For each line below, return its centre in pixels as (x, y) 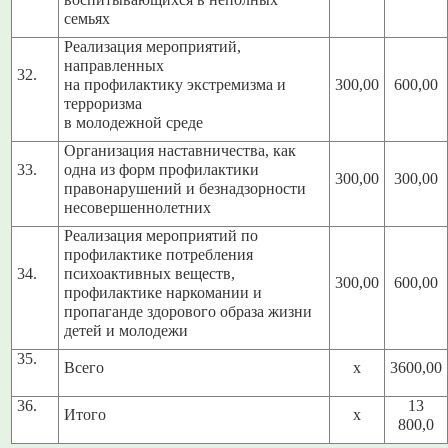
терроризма (103, 104)
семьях (87, 19)
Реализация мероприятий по (161, 236)
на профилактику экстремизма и (175, 85)
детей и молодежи (126, 331)
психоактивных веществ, (150, 274)
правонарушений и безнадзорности (185, 189)
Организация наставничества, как (180, 151)
